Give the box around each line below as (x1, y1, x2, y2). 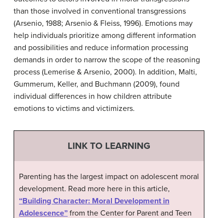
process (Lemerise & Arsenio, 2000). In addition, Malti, (14, 67, 197, 77)
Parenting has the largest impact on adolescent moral (19, 171, 199, 182)
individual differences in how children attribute (14, 91, 172, 101)
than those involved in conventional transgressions (14, 6, 186, 16)
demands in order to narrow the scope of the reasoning (14, 55, 200, 65)
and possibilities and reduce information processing (14, 43, 188, 53)
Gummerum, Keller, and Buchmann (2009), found (14, 79, 180, 89)
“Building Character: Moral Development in (19, 196, 169, 206)
